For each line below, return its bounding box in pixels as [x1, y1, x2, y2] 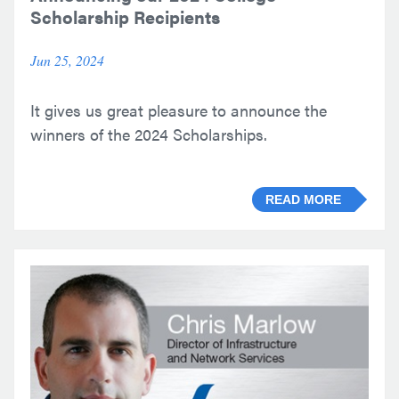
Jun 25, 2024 [30, 51, 104, 70]
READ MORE [265, 192, 341, 207]
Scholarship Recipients [30, 3, 220, 29]
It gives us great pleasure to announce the [30, 99, 327, 122]
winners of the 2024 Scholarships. [30, 123, 267, 146]
